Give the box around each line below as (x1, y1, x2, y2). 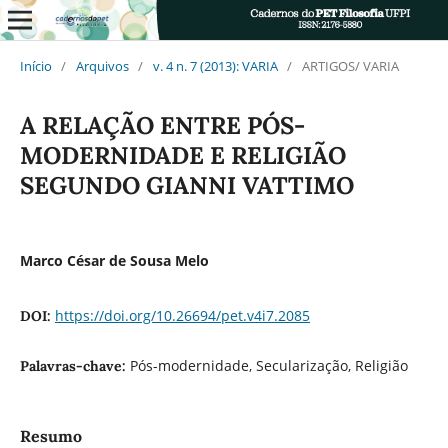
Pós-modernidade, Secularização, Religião (129, 355, 408, 375)
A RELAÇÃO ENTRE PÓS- (19, 109, 305, 141)
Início (19, 56, 52, 75)
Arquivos (75, 56, 129, 75)
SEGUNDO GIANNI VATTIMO (19, 169, 354, 201)
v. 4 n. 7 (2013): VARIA (152, 56, 278, 75)
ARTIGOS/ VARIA (301, 56, 399, 75)
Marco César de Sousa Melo (19, 250, 209, 270)
